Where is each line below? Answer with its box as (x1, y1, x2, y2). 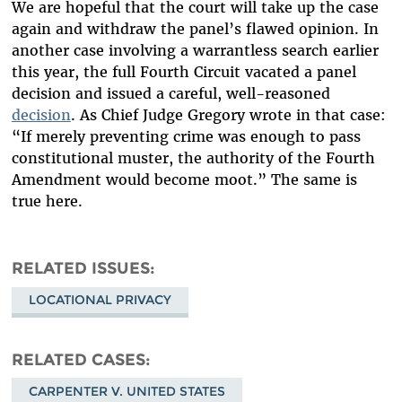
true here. (11, 192, 83, 211)
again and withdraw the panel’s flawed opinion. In (11, 20, 379, 39)
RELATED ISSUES (11, 258, 150, 278)
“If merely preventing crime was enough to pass (11, 127, 361, 146)
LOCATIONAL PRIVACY (28, 292, 171, 309)
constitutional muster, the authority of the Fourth (11, 149, 375, 168)
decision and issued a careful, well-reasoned (11, 84, 330, 103)
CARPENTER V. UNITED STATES (28, 382, 225, 399)
